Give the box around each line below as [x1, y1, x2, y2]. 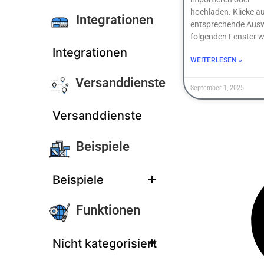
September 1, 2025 [190, 84, 245, 92]
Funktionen [75, 203, 140, 218]
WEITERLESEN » [190, 56, 243, 64]
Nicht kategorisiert [52, 236, 157, 250]
